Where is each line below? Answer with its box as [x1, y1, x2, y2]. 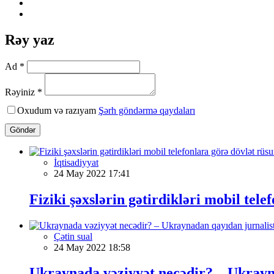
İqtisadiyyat [54, 157, 98, 168]
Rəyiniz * [5, 86, 42, 97]
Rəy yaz [5, 31, 54, 48]
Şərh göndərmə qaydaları [98, 105, 195, 116]
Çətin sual [54, 231, 92, 242]
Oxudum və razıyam [17, 105, 98, 116]
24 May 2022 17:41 [54, 168, 130, 179]
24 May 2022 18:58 [54, 242, 130, 253]
